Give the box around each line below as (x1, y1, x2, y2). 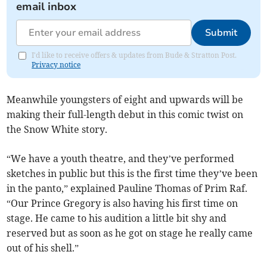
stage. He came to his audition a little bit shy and (7, 212, 227, 225)
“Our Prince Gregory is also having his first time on (7, 197, 238, 210)
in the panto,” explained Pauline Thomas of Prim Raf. (7, 182, 248, 195)
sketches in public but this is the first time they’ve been (7, 167, 258, 180)
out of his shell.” (7, 242, 82, 254)
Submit (204, 26, 237, 40)
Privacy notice (32, 60, 81, 70)
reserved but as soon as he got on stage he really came (7, 227, 253, 240)
